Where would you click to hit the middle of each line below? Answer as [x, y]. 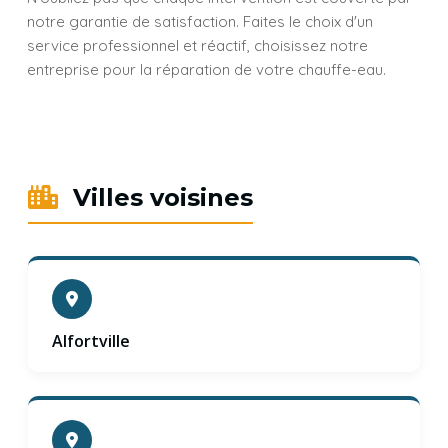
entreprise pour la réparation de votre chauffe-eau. [206, 69]
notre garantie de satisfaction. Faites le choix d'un [200, 21]
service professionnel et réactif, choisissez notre [197, 45]
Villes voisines [159, 197]
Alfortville [91, 341]
